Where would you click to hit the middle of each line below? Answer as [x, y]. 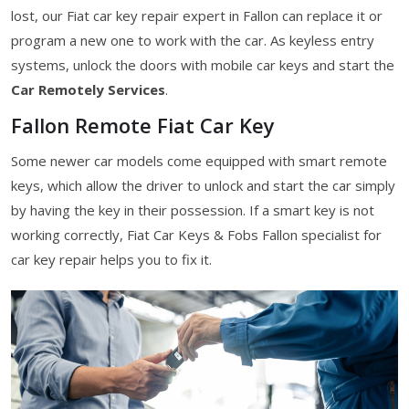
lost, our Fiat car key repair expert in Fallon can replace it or [197, 15]
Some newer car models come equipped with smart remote [199, 160]
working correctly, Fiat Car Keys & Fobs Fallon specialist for [196, 234]
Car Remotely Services [88, 89]
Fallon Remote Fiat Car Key [143, 125]
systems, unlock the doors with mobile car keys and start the [203, 64]
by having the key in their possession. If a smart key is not [193, 210]
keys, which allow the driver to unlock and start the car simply [203, 185]
